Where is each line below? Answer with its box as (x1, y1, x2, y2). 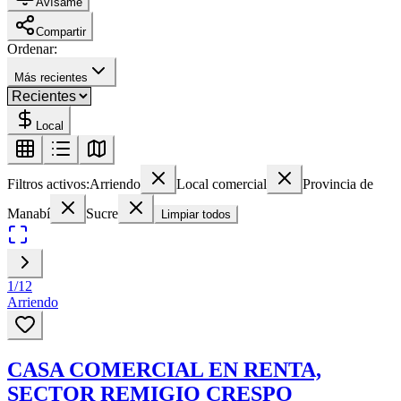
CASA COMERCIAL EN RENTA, (7, 357, 321, 381)
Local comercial (176, 175, 267, 192)
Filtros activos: (7, 175, 90, 192)
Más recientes (14, 70, 88, 84)
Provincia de (303, 175, 373, 192)
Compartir (36, 24, 86, 38)
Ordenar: (7, 40, 57, 56)
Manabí (7, 205, 50, 221)
